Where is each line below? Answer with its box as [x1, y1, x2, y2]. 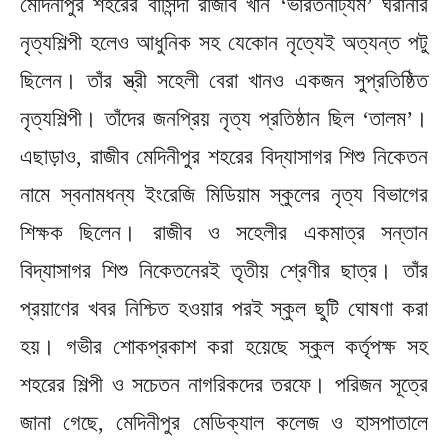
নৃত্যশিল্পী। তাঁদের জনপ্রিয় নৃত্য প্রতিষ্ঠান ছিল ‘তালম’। [20, 105, 428, 131]
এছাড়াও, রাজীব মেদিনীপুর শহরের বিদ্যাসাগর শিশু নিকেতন [20, 143, 428, 169]
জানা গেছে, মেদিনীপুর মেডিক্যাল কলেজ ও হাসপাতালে [20, 409, 428, 435]
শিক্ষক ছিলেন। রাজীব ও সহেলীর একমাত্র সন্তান [20, 219, 428, 245]
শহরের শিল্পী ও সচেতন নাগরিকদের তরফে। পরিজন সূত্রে [20, 371, 428, 397]
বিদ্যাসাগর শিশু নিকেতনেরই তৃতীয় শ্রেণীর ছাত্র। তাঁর [20, 257, 428, 283]
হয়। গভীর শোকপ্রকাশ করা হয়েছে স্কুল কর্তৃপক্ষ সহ [20, 333, 428, 359]
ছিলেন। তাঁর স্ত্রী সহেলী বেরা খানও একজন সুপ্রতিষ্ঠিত [20, 67, 428, 93]
